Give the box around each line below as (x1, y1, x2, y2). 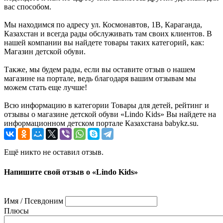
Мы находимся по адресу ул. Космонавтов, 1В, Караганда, (4, 20, 202, 29)
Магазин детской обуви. (4, 47, 86, 56)
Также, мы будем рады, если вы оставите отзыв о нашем (4, 65, 195, 74)
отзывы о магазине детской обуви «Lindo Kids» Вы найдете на (4, 110, 216, 119)
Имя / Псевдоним (4, 196, 63, 205)
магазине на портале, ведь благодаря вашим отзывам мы (4, 74, 196, 83)
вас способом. (4, 2, 51, 11)
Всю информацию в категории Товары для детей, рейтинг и (4, 101, 209, 110)
